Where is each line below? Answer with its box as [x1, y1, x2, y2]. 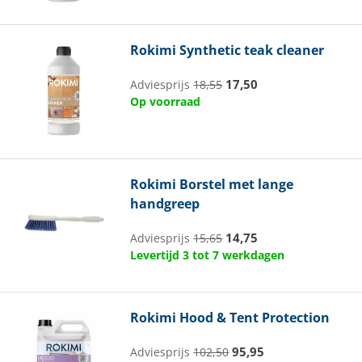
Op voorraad [130, 94, 201, 110]
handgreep [130, 194, 200, 213]
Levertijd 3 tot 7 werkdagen [130, 246, 285, 263]
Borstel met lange [176, 175, 294, 193]
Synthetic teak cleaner [176, 41, 325, 60]
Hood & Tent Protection [176, 308, 330, 326]
